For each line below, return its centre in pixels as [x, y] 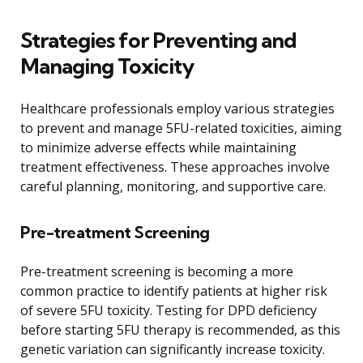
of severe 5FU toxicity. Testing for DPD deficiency [169, 310]
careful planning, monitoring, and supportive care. [173, 186]
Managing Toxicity [107, 66]
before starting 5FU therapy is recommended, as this [180, 329]
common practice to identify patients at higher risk [174, 290]
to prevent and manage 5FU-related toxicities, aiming [181, 128]
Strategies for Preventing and [158, 40]
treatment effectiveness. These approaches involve [175, 167]
